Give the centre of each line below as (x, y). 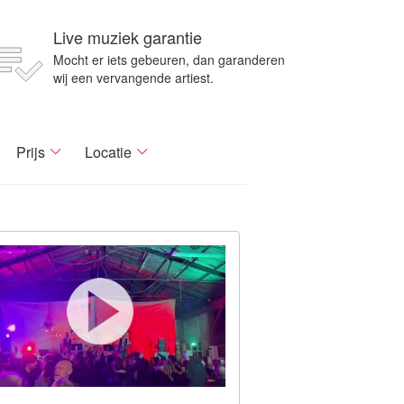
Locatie (108, 152)
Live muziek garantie (128, 37)
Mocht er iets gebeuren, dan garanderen (169, 60)
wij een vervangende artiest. (133, 78)
